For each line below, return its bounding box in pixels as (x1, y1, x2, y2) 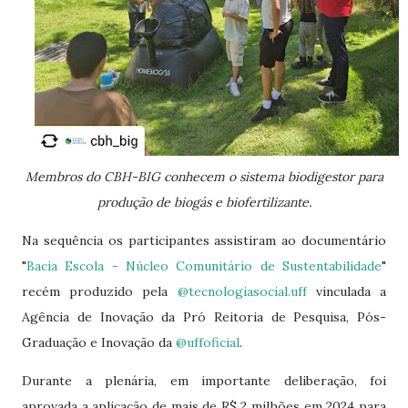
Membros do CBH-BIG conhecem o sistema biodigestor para (25, 168, 37, 185)
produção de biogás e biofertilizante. (97, 194, 311, 210)
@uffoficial (176, 334, 240, 351)
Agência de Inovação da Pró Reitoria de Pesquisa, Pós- (22, 309, 386, 325)
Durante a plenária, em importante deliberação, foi (22, 372, 386, 389)
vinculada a (306, 283, 387, 300)
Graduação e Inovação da (22, 334, 176, 351)
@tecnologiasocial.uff (177, 283, 307, 300)
